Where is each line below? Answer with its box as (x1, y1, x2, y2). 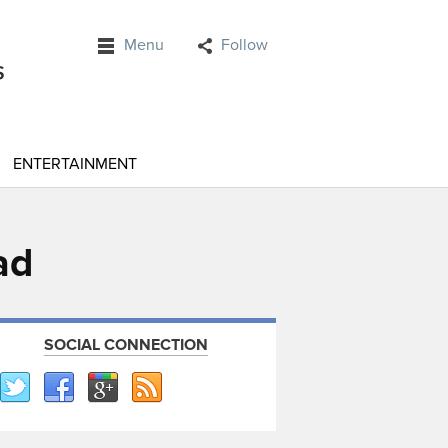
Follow (221, 35, 268, 55)
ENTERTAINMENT (13, 154, 137, 174)
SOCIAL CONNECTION (44, 335, 208, 355)
